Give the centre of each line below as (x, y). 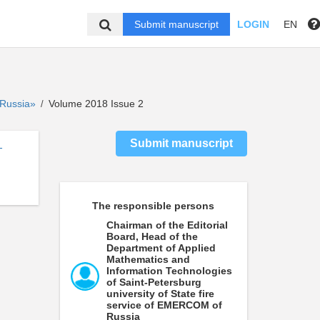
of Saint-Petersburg (154, 282)
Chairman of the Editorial (167, 225)
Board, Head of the (152, 236)
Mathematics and (148, 259)
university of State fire (160, 294)
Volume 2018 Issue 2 (95, 104)
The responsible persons (154, 206)
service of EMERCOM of (164, 305)
